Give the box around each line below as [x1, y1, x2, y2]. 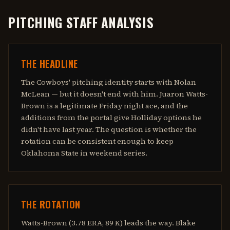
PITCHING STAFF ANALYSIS [8, 13, 154, 32]
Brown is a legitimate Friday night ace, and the [21, 101, 188, 111]
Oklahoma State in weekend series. [21, 148, 147, 158]
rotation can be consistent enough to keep [21, 136, 174, 146]
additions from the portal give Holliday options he [21, 112, 202, 123]
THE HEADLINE [21, 56, 78, 70]
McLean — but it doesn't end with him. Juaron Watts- [21, 89, 208, 99]
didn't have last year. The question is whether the [21, 124, 197, 135]
